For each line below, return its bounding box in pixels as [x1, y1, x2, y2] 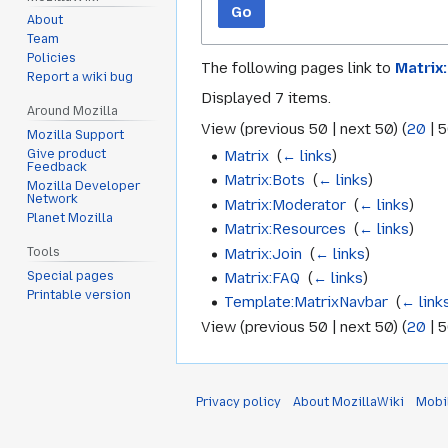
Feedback [27, 160, 88, 175]
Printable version [27, 287, 132, 302]
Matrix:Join [224, 244, 303, 263]
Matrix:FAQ [224, 269, 301, 288]
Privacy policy [196, 394, 281, 409]
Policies [27, 51, 77, 66]
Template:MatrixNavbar [224, 293, 389, 312]
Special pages [27, 268, 115, 283]
